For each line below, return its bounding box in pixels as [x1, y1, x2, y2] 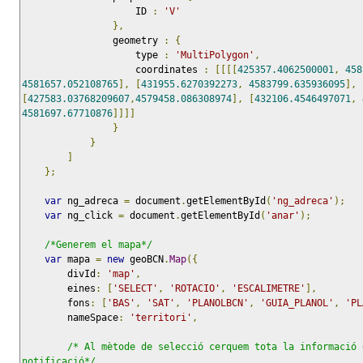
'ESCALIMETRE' [232, 283, 305, 295]
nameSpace [67, 312, 118, 324]
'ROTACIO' [169, 283, 220, 295]
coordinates [135, 64, 203, 76]
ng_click [62, 210, 118, 222]
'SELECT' [113, 283, 158, 295]
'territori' [130, 312, 192, 324]
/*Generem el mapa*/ [45, 239, 152, 251]
